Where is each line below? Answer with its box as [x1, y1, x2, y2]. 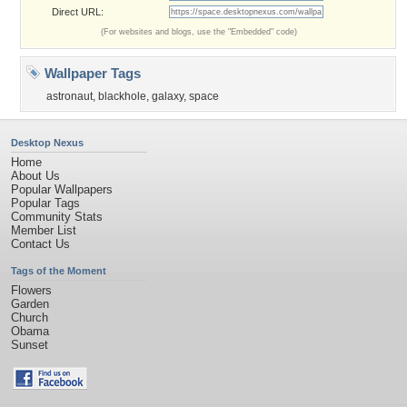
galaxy [152, 90, 184, 103]
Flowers [11, 283, 52, 297]
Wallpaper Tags [41, 65, 141, 81]
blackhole [98, 90, 146, 103]
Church [11, 311, 48, 324]
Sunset [11, 338, 48, 352]
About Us [11, 169, 60, 183]
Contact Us [11, 237, 70, 251]
